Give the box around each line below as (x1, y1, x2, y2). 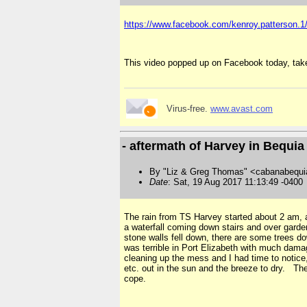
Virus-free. (167, 103, 210, 114)
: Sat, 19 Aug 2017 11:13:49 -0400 (168, 177, 303, 188)
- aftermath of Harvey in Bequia (122, 138, 304, 153)
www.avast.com (210, 103, 273, 114)
